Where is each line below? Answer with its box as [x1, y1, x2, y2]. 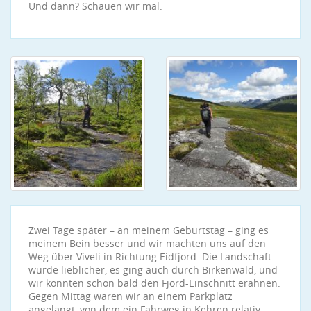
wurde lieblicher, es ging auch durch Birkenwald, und [28, 263, 278, 276]
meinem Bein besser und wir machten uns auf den [28, 237, 266, 250]
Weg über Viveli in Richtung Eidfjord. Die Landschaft [28, 250, 271, 263]
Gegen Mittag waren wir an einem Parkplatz [28, 289, 233, 303]
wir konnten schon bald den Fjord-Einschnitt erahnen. [28, 276, 280, 289]
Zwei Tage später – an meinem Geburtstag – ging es [28, 224, 269, 237]
